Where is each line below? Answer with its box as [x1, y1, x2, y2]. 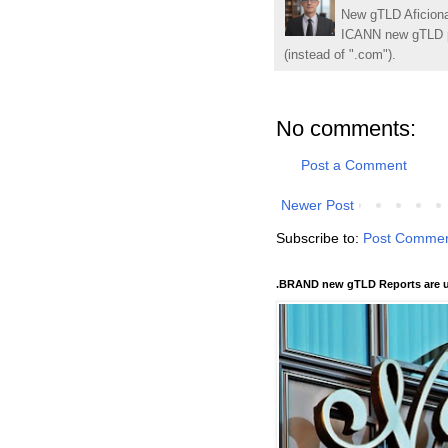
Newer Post [281, 197, 354, 214]
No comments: [276, 116, 416, 142]
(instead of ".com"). [284, 48, 396, 63]
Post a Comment [301, 157, 407, 174]
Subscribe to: [276, 230, 363, 247]
